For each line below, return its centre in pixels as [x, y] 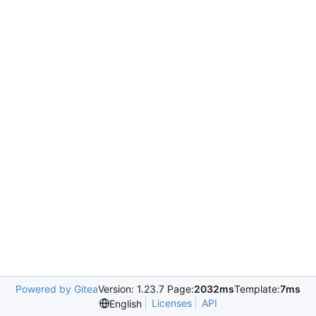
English [125, 303]
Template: [257, 289]
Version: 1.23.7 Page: [146, 289]
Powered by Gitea [57, 289]
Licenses [171, 303]
